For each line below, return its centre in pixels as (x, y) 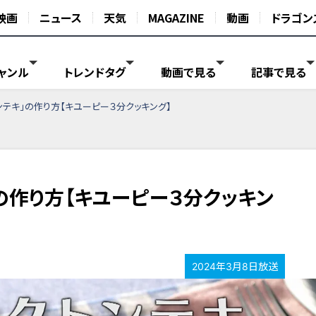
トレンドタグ (95, 73)
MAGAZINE (176, 18)
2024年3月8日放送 (235, 266)
